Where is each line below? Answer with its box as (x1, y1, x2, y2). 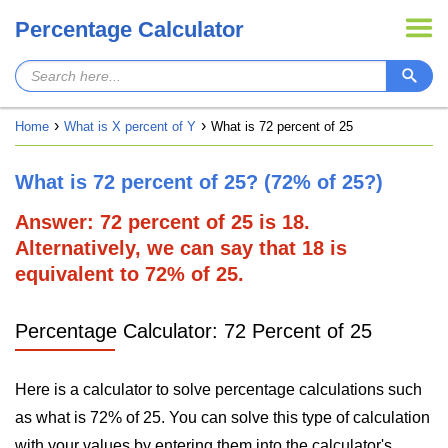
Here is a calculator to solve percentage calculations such (15, 381, 422, 398)
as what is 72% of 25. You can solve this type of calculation (15, 409, 430, 426)
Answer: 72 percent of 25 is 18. (15, 211, 310, 233)
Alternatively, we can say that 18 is (15, 237, 347, 259)
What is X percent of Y (64, 119, 196, 134)
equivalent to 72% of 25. (15, 263, 244, 285)
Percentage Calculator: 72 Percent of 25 (15, 320, 372, 342)
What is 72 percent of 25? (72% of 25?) (15, 171, 383, 193)
